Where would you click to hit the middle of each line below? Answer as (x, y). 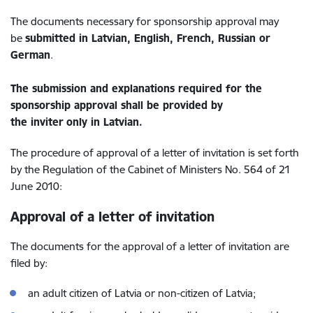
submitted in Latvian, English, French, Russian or (148, 38)
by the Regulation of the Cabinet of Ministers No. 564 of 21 (151, 169)
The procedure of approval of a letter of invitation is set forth (155, 153)
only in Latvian (103, 122)
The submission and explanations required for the (136, 88)
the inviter (37, 122)
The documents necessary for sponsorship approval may (145, 21)
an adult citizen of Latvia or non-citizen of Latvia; (142, 293)
